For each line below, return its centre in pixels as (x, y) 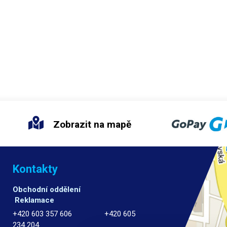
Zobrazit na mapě (91, 124)
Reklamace (34, 200)
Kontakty (35, 169)
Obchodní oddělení (60, 190)
